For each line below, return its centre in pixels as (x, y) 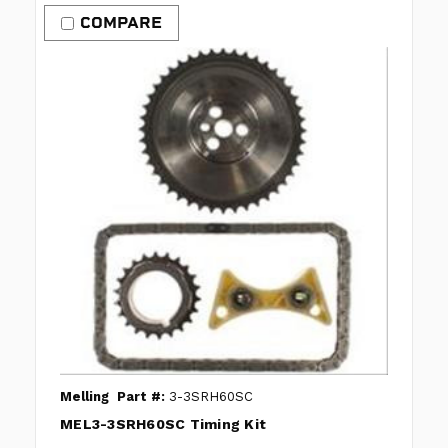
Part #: (141, 397)
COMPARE (121, 23)
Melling (84, 397)
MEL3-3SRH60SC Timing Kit (163, 424)
